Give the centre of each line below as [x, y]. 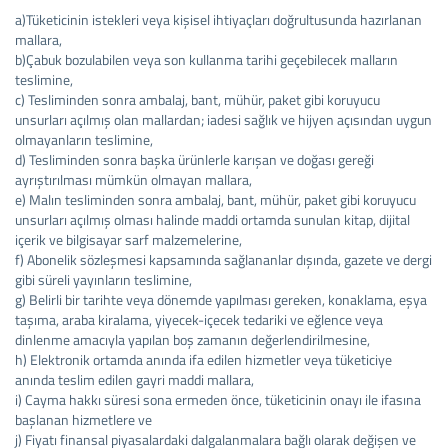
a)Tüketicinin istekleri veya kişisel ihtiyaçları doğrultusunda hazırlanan [218, 19]
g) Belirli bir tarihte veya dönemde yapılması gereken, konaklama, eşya [221, 299]
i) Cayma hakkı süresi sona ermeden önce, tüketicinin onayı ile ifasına [218, 399]
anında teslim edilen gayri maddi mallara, [134, 379]
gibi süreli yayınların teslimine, [103, 279]
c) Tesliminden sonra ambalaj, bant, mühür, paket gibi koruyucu [197, 99]
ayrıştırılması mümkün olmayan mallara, [133, 179]
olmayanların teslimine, [84, 139]
